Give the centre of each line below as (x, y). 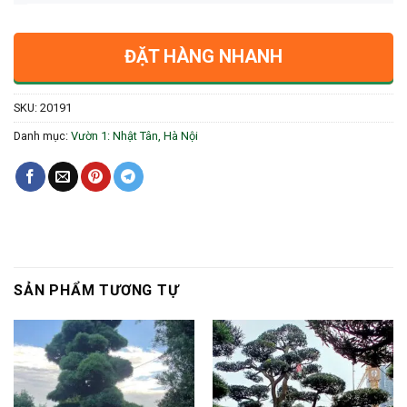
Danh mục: (42, 135)
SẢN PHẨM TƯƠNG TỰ (96, 290)
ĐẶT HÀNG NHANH (203, 56)
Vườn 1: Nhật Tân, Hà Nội (134, 135)
